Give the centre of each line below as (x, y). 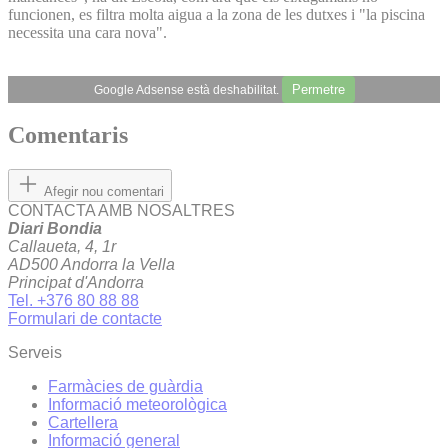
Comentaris (68, 135)
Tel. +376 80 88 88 (73, 301)
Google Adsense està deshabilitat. (187, 89)
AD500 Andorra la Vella (91, 265)
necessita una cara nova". (87, 32)
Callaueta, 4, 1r (62, 247)
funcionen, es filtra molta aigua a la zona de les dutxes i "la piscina (216, 14)
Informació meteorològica (137, 405)
